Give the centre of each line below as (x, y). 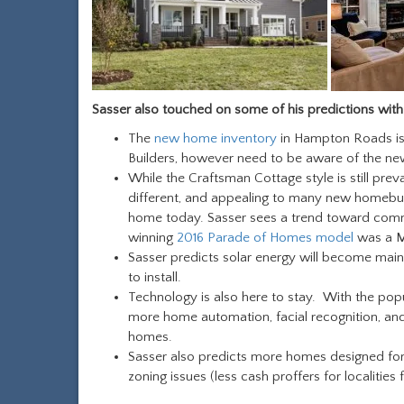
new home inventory (216, 138)
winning (152, 237)
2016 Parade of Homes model (267, 237)
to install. (155, 277)
